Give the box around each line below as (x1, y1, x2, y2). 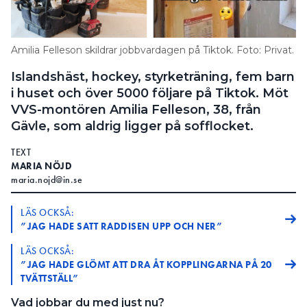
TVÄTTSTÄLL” (21, 272, 79, 285)
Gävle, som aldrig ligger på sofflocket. (11, 119, 254, 134)
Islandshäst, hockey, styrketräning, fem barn (11, 69, 295, 85)
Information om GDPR (16, 7, 139, 20)
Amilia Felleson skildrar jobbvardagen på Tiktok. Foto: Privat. (11, 44, 294, 57)
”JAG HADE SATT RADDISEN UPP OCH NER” (21, 220, 223, 233)
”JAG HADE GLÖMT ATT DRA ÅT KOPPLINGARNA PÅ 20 (21, 258, 272, 271)
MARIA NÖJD (11, 160, 72, 173)
